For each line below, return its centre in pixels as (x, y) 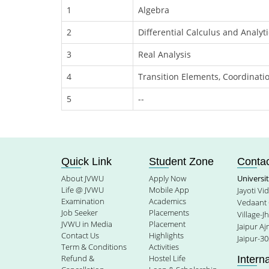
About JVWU (83, 178)
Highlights (167, 235)
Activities (164, 247)
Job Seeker (80, 213)
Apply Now (168, 178)
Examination (83, 201)
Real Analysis (165, 54)
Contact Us (80, 235)
